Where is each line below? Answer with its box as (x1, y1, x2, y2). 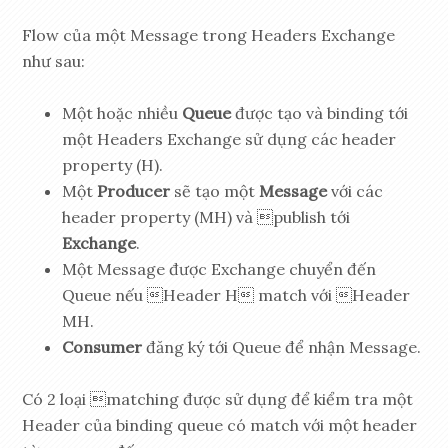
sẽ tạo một (170, 181, 260, 202)
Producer (97, 181, 171, 202)
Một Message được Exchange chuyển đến (62, 259, 377, 280)
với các (327, 181, 384, 202)
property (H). (62, 155, 164, 176)
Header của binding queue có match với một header (22, 415, 418, 436)
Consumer (62, 337, 143, 358)
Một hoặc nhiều (62, 103, 183, 124)
